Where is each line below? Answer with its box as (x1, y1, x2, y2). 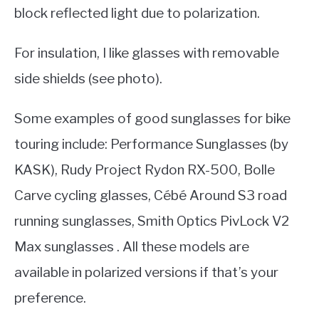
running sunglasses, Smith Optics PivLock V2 (14, 212, 289, 229)
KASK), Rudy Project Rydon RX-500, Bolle (14, 161, 275, 178)
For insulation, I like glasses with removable (14, 44, 279, 61)
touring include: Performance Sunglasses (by (14, 135, 288, 152)
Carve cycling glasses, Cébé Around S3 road (14, 187, 287, 204)
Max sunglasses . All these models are (14, 238, 249, 255)
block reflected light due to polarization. (14, 4, 260, 21)
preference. (14, 289, 86, 306)
